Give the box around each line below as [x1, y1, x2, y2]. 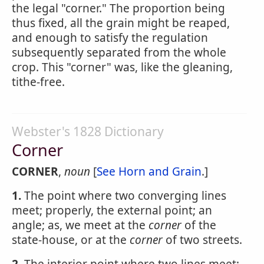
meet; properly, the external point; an [12, 203, 212, 218]
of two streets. [163, 232, 242, 247]
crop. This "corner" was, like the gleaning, [12, 60, 233, 75]
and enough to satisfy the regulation [12, 30, 208, 45]
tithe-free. [12, 74, 65, 90]
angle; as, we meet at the [12, 217, 148, 233]
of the [181, 217, 216, 233]
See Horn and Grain [97, 164, 202, 179]
